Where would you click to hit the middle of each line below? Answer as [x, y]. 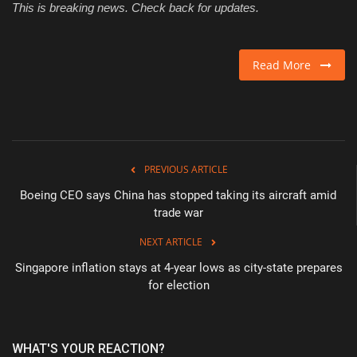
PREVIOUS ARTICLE [186, 169]
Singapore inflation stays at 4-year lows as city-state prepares [178, 267]
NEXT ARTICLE [171, 241]
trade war [178, 212]
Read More [286, 65]
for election [178, 285]
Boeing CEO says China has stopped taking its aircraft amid [178, 195]
